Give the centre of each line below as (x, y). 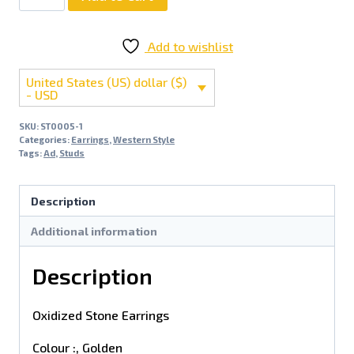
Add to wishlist (190, 46)
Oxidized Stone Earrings (101, 315)
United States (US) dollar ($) (106, 81)
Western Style (144, 140)
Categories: (45, 140)
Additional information (94, 231)
